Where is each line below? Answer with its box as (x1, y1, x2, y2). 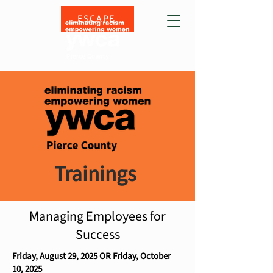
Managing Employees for (29, 207, 166, 226)
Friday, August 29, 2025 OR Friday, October (12, 250, 171, 263)
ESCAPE (77, 12, 115, 26)
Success (75, 225, 120, 244)
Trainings (54, 159, 141, 190)
